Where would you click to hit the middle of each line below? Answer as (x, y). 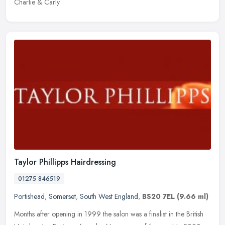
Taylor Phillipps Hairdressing (65, 162)
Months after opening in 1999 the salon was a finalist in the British (109, 214)
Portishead (29, 197)
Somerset (62, 197)
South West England (109, 197)
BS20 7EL (158, 197)
